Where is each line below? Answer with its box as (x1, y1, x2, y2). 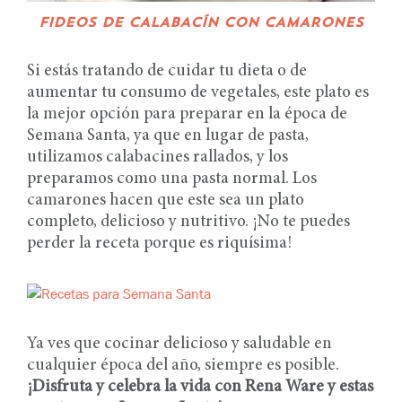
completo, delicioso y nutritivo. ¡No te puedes (27, 213, 350, 231)
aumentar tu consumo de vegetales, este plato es (27, 83, 369, 101)
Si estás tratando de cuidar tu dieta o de (27, 62, 307, 80)
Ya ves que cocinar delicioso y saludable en (27, 335, 332, 353)
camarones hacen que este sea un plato (27, 191, 304, 209)
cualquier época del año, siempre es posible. (27, 356, 339, 374)
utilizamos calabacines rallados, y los (27, 148, 288, 166)
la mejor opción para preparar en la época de (27, 105, 347, 123)
